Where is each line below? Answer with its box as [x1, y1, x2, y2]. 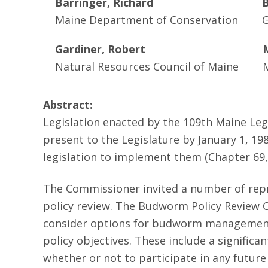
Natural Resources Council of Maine [55, 59, 239, 74]
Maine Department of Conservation [55, 13, 238, 27]
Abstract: [43, 98, 93, 112]
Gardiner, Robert [55, 42, 145, 56]
